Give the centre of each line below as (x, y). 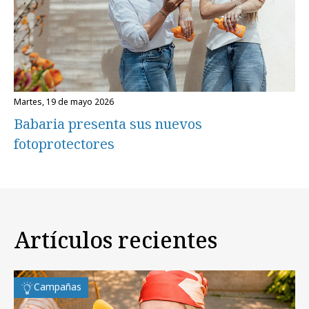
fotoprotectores (64, 143)
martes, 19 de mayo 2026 (68, 101)
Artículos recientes (116, 240)
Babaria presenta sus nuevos (108, 123)
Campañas (58, 287)
